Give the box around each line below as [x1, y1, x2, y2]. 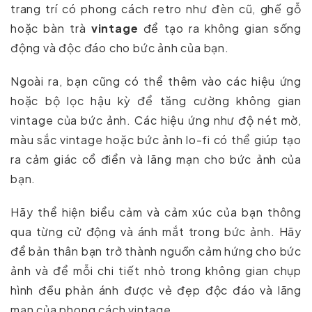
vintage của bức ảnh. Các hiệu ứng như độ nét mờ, [10, 113, 302, 128]
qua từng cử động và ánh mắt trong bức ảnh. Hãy [10, 224, 302, 240]
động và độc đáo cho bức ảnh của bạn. [10, 40, 229, 56]
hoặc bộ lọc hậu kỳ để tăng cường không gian [10, 93, 302, 109]
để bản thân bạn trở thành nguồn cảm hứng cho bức [10, 244, 302, 259]
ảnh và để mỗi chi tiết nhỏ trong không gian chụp [10, 263, 302, 279]
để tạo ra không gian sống [138, 21, 302, 36]
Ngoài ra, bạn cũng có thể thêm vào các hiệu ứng [10, 74, 302, 89]
